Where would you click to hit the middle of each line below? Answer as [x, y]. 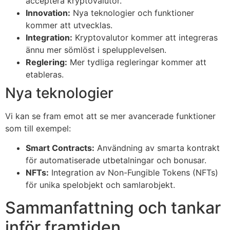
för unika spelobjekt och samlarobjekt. [100, 185]
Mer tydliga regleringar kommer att [137, 62]
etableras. [45, 74]
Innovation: [48, 13]
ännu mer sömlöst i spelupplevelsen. [96, 50]
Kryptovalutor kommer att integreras [145, 37]
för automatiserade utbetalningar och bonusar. [116, 160]
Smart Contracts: [60, 148]
